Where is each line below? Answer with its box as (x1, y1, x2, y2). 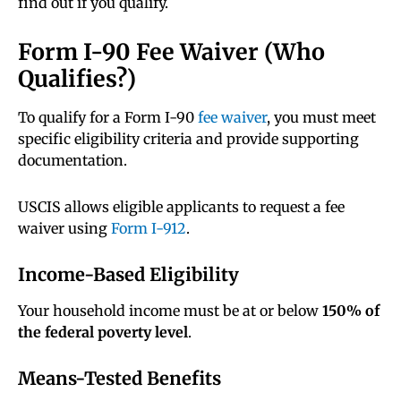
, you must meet (267, 108, 376, 127)
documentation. (18, 151, 127, 170)
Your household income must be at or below (18, 302, 322, 320)
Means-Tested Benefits (18, 367, 221, 390)
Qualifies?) (18, 64, 136, 94)
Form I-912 (111, 219, 186, 238)
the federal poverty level (18, 323, 188, 342)
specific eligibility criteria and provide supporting (18, 130, 359, 149)
